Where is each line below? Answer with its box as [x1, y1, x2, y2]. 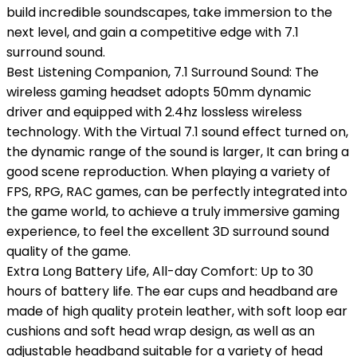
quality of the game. [6, 242, 131, 261]
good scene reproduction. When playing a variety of [6, 163, 331, 181]
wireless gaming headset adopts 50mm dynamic [6, 83, 312, 101]
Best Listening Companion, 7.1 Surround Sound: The [6, 63, 319, 81]
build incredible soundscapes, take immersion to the [6, 3, 332, 22]
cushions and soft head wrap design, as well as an [6, 322, 315, 340]
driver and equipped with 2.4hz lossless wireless [6, 103, 302, 121]
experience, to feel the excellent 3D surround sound [6, 222, 329, 241]
